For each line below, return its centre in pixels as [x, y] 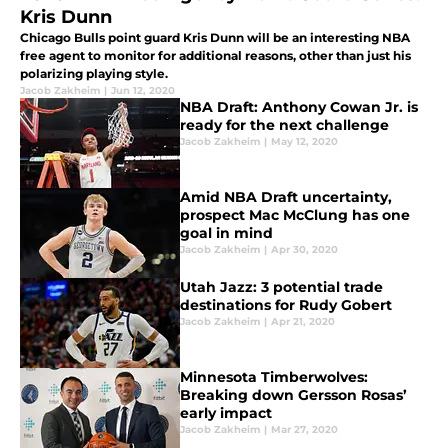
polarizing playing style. [94, 74]
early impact [226, 413]
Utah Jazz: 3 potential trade [281, 287]
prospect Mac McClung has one [295, 215]
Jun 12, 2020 [143, 91]
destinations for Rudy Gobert [286, 305]
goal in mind [226, 233]
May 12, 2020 [304, 142]
